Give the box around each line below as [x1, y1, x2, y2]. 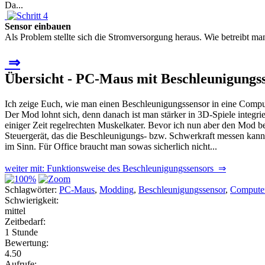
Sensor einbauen [5, 21, 71, 31]
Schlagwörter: [5, 184, 57, 195]
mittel [5, 205, 25, 216]
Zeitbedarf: [5, 216, 46, 227]
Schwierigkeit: [5, 195, 59, 205]
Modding [99, 184, 134, 195]
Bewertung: [5, 237, 49, 248]
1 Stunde [5, 227, 38, 237]
